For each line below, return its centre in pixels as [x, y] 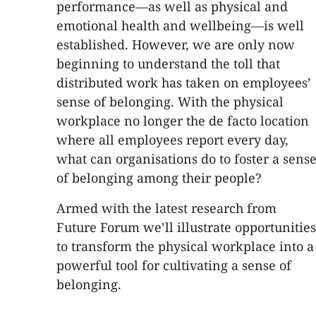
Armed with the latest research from [166, 208]
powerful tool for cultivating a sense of [174, 265]
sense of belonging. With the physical [170, 102]
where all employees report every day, [172, 140]
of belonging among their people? [159, 178]
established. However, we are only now [176, 44]
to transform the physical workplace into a [185, 246]
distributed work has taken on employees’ [184, 83]
